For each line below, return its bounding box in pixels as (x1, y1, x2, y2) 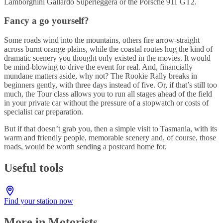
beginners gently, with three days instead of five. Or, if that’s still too (4, 81, 217, 90)
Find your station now (4, 196, 73, 205)
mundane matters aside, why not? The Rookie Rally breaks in (4, 72, 197, 81)
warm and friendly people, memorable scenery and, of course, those (4, 133, 216, 142)
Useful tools (4, 161, 63, 175)
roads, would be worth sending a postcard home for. (4, 142, 167, 151)
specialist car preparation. (4, 108, 83, 116)
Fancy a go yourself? (4, 15, 89, 26)
